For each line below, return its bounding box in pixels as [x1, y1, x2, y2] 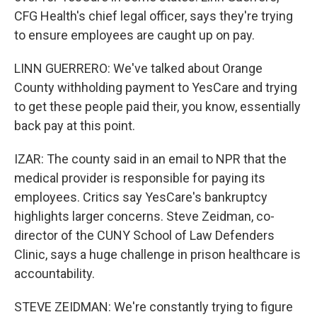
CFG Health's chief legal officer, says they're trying [14, 8, 293, 23]
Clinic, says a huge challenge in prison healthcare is [14, 247, 301, 262]
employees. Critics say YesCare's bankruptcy [14, 190, 267, 204]
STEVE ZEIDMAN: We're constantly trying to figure [14, 299, 293, 314]
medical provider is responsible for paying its [14, 171, 265, 185]
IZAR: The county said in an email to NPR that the [14, 151, 287, 166]
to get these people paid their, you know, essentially [14, 99, 301, 114]
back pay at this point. [14, 118, 135, 133]
